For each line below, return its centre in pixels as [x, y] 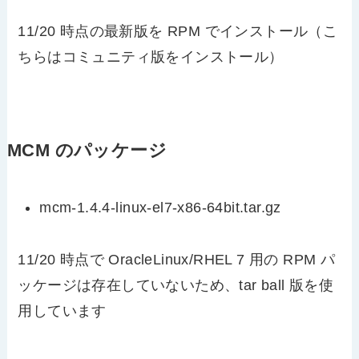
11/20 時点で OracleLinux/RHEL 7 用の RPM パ [177, 259]
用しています [62, 311]
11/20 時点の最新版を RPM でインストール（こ [178, 32]
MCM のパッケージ [87, 151]
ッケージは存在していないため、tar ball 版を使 [176, 285]
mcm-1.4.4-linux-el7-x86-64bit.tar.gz [160, 208]
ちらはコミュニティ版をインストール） [151, 57]
